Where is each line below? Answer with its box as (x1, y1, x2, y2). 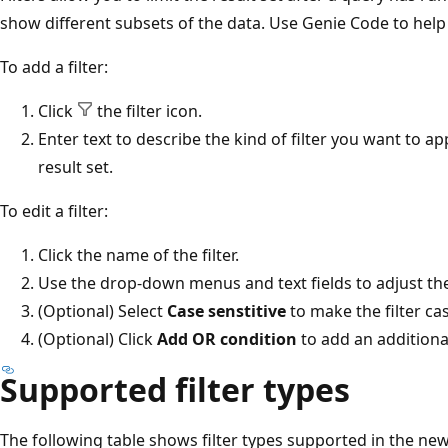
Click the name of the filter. (38, 243, 239, 266)
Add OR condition (157, 327, 297, 350)
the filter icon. (93, 99, 202, 122)
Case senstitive (167, 299, 286, 322)
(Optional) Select (38, 299, 167, 322)
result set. (38, 155, 113, 178)
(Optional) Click (38, 327, 157, 350)
